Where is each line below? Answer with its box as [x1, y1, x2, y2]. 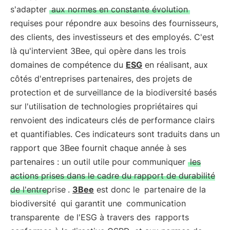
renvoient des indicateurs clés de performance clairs [10, 115, 215, 125]
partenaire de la [144, 184, 206, 195]
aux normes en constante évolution [51, 4, 188, 14]
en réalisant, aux [142, 60, 208, 70]
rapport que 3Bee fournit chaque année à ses [10, 143, 186, 153]
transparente [10, 212, 60, 222]
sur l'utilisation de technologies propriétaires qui [10, 101, 198, 111]
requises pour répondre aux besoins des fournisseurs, [10, 18, 218, 28]
